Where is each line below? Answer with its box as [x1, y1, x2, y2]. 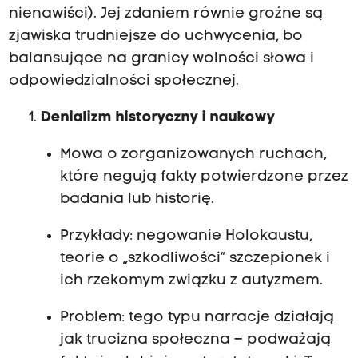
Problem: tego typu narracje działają [59, 310, 334, 326]
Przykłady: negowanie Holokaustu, [59, 229, 312, 245]
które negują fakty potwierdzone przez [59, 169, 348, 185]
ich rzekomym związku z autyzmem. [59, 273, 323, 289]
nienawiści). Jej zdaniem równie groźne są [8, 6, 323, 22]
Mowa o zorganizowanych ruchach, [59, 147, 327, 163]
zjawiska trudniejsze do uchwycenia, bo [8, 28, 303, 44]
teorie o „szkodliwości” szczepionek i [59, 251, 330, 267]
